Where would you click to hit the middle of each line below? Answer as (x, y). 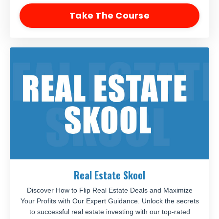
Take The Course (109, 15)
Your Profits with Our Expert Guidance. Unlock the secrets (109, 201)
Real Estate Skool (109, 175)
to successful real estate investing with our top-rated (109, 212)
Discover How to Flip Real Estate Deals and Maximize (109, 190)
